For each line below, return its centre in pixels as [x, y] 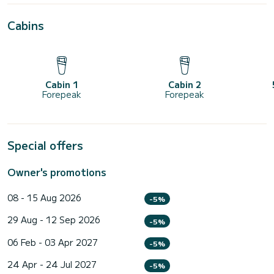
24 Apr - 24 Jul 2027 [52, 265]
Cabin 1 [61, 85]
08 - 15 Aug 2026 [44, 198]
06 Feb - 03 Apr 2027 [53, 242]
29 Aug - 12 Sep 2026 [54, 220]
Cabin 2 [185, 85]
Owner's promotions [57, 172]
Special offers [45, 145]
